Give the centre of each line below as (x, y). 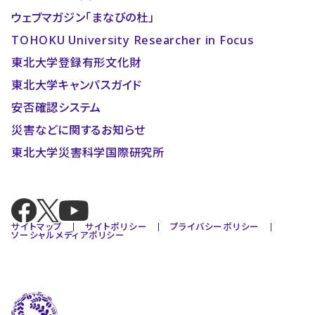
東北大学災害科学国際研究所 (88, 153)
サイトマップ (37, 227)
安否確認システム (57, 108)
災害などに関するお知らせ (79, 130)
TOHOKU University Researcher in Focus (133, 40)
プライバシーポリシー (215, 227)
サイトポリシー (116, 227)
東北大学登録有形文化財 (76, 62)
